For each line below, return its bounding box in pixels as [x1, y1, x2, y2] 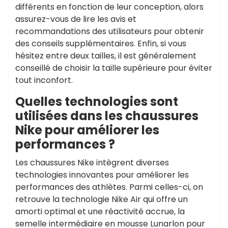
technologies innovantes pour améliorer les [15, 169, 189, 181]
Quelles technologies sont [15, 93, 178, 110]
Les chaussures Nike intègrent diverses [15, 157, 169, 168]
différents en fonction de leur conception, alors [15, 1, 204, 13]
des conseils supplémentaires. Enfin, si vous [15, 38, 186, 49]
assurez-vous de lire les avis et [15, 13, 136, 25]
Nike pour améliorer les [15, 122, 159, 138]
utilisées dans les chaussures [15, 107, 198, 124]
